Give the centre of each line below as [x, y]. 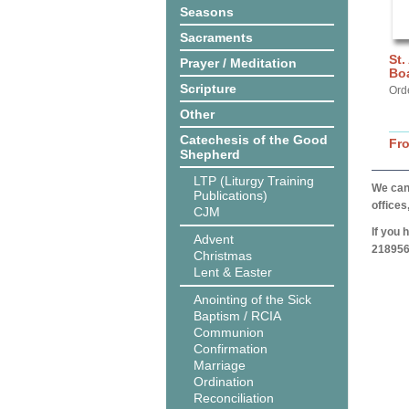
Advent [214, 239]
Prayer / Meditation [238, 63]
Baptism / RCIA [237, 316]
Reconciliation [234, 398]
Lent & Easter [233, 272]
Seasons [207, 12]
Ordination [224, 382]
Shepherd [210, 154]
